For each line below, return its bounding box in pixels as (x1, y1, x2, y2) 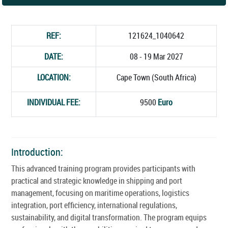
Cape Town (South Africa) (116, 71, 196, 83)
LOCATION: (37, 71, 71, 83)
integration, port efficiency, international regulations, (11, 199, 177, 211)
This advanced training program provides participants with (11, 162, 195, 174)
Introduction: (11, 145, 63, 159)
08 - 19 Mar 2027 (129, 50, 183, 62)
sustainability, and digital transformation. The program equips (11, 211, 207, 223)
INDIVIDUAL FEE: (27, 96, 80, 108)
